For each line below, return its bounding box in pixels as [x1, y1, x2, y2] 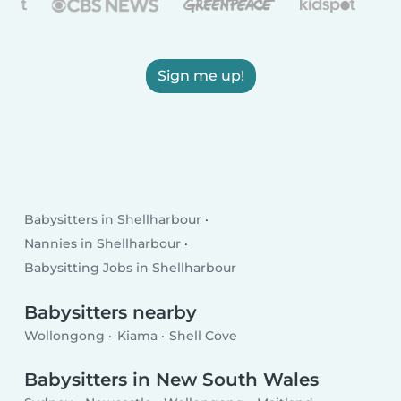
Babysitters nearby [24, 302, 198, 324]
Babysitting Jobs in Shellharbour [24, 260, 237, 277]
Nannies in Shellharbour [24, 235, 182, 252]
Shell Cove [169, 327, 238, 344]
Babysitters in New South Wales [24, 369, 320, 391]
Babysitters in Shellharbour [24, 211, 202, 228]
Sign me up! [157, 66, 244, 84]
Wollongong [24, 327, 106, 344]
